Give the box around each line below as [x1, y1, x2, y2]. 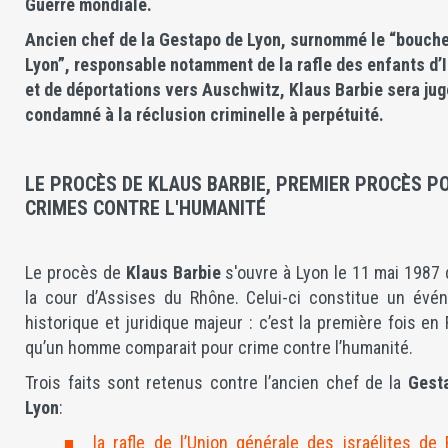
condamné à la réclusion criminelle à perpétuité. [25, 104, 385, 125]
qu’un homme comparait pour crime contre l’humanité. [25, 337, 414, 358]
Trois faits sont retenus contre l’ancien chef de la [25, 372, 408, 393]
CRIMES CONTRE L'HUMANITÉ [25, 196, 267, 220]
